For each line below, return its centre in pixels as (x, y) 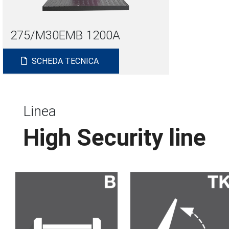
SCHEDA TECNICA (64, 61)
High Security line (114, 138)
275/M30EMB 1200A (65, 35)
